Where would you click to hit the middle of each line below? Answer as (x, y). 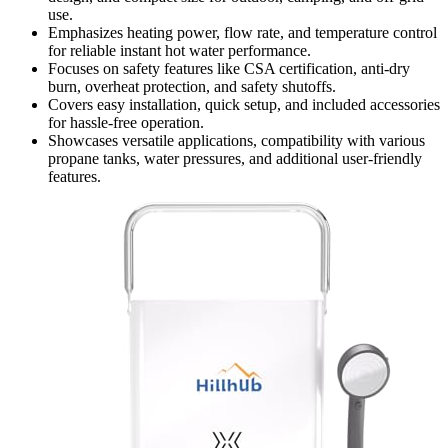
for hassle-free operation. (126, 123)
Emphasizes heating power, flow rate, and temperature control (242, 33)
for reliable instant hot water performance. (179, 51)
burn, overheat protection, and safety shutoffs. (192, 87)
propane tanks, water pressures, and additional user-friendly (235, 159)
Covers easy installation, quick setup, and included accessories (244, 105)
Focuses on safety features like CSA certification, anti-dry (229, 69)
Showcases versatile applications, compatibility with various (236, 141)
